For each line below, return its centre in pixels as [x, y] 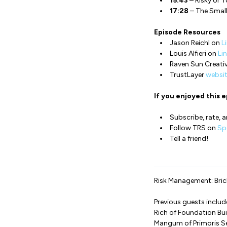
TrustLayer [188, 75]
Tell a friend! [189, 139]
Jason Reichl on [196, 43]
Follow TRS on [193, 128]
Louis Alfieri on [194, 53]
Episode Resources [187, 32]
